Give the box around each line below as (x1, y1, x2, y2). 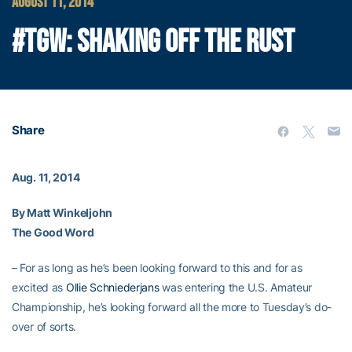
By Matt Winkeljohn (12, 206, 112, 219)
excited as (12, 280, 66, 294)
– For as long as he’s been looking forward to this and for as (12, 261, 302, 274)
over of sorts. (12, 320, 77, 333)
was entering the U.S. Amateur (159, 280, 313, 294)
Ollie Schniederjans (65, 280, 159, 294)
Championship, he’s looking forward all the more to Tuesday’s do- (12, 300, 332, 313)
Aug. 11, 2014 (12, 170, 80, 184)
